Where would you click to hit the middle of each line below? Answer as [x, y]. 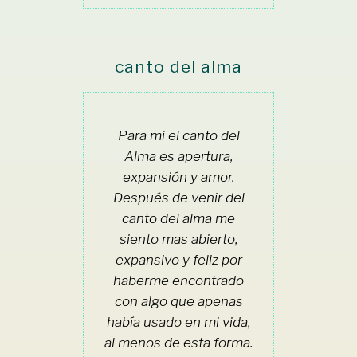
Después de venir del [178, 197]
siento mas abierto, [178, 239]
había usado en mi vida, [178, 322]
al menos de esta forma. [178, 342]
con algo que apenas [178, 301]
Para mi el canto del [178, 135]
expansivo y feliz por [178, 259]
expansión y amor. [178, 177]
